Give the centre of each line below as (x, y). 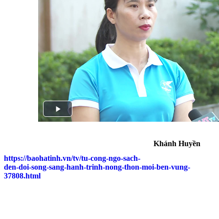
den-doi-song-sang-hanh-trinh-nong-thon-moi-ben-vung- (97, 167)
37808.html (22, 176)
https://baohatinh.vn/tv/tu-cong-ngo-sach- (72, 158)
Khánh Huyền (177, 144)
